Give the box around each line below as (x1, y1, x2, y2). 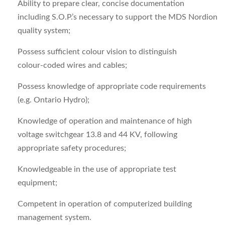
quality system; (18, 27, 70, 35)
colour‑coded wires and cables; (18, 61, 127, 69)
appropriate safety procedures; (18, 144, 126, 152)
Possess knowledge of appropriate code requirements (18, 82, 206, 90)
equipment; (18, 179, 57, 187)
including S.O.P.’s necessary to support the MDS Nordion (18, 13, 217, 21)
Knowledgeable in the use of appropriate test (18, 165, 176, 173)
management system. (18, 213, 91, 221)
